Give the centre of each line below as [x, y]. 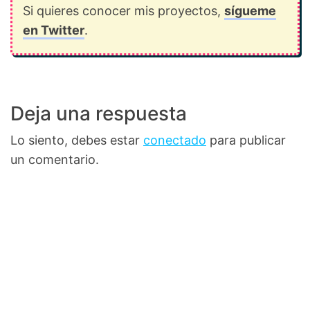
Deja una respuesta [99, 113]
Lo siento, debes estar [77, 140]
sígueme [250, 11]
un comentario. [55, 159]
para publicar [246, 140]
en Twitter [54, 30]
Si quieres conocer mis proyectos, [124, 11]
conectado [175, 140]
